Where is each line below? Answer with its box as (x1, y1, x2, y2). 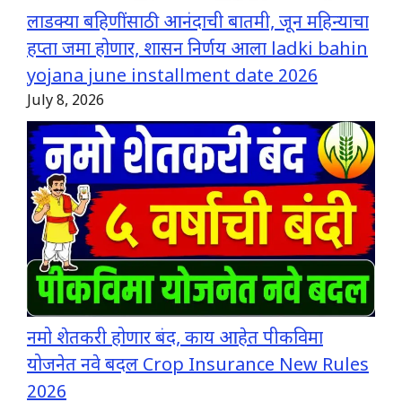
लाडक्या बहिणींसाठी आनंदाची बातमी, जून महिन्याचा (27, 12, 369, 36)
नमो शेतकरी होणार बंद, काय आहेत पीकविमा (27, 328, 323, 352)
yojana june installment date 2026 (27, 66, 318, 90)
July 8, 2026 (27, 92, 104, 112)
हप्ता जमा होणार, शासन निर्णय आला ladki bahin (27, 39, 368, 63)
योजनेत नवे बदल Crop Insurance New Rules (27, 354, 369, 379)
